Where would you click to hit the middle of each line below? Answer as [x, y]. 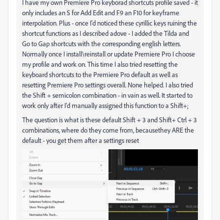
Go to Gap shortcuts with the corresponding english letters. [101, 44]
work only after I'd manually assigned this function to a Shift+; [105, 106]
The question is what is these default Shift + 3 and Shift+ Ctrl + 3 [110, 120]
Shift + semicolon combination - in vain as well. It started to [113, 95]
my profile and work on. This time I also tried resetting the [100, 64]
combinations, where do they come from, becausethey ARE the [108, 130]
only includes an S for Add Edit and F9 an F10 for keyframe [101, 13]
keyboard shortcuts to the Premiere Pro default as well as [100, 75]
